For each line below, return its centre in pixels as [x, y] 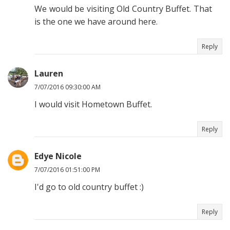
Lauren [49, 74]
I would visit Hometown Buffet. [93, 104]
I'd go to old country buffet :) [89, 187]
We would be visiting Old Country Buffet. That [123, 9]
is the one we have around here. [96, 22]
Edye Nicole [58, 156]
